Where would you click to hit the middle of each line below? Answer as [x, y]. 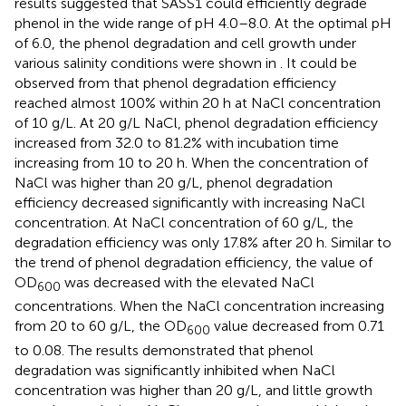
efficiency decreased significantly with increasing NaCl [190, 203]
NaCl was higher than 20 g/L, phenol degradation [174, 183]
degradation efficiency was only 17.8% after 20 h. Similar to [203, 243]
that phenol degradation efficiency [225, 83]
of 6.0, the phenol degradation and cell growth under [185, 43]
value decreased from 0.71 [297, 326]
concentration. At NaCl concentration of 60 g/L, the [184, 223]
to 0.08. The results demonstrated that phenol [164, 350]
